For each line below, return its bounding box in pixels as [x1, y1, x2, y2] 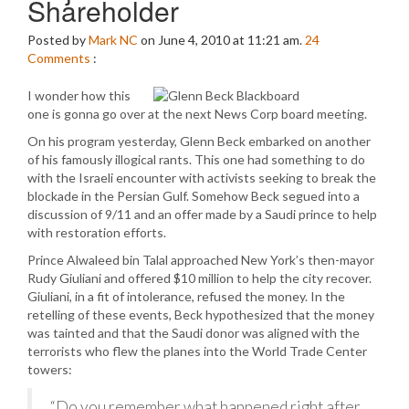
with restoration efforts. [27, 225, 166, 240]
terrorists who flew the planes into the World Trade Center [27, 343, 367, 359]
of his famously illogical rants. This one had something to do [27, 152, 365, 167]
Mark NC [89, 32, 138, 47]
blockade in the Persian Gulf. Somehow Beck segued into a [27, 188, 360, 204]
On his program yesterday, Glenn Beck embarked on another [27, 133, 371, 149]
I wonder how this [27, 88, 131, 103]
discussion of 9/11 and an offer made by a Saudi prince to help [27, 206, 377, 222]
